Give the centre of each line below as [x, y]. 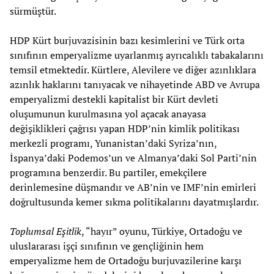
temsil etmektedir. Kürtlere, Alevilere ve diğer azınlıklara [133, 69]
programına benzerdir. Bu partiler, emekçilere [108, 172]
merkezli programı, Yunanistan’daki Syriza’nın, [113, 143]
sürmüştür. [33, 11]
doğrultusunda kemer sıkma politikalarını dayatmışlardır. [134, 202]
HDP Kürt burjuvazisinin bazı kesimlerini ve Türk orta [127, 40]
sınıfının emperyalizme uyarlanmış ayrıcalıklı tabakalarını [137, 55]
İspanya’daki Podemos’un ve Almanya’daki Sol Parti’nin [133, 157]
